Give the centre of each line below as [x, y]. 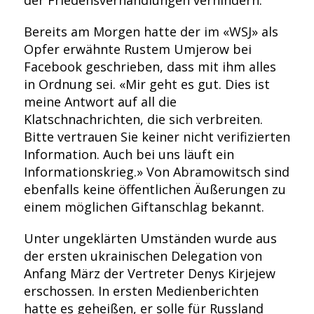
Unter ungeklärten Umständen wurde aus [150, 238]
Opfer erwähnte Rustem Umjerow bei [137, 49]
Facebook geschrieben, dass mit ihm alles [150, 67]
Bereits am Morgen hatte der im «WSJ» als [151, 32]
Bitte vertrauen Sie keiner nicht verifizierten [157, 137]
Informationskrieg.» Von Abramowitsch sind [156, 172]
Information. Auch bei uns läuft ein [129, 154]
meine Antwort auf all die [100, 102]
